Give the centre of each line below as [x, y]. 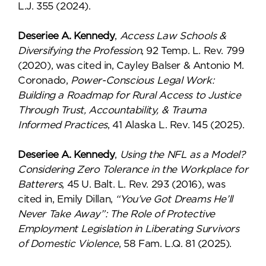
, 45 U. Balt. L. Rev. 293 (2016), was [144, 184]
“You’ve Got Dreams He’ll [174, 199]
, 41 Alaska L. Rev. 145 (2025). [176, 125]
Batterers [40, 184]
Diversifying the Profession [80, 51]
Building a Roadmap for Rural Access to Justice [129, 95]
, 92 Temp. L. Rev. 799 [193, 51]
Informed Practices [63, 125]
